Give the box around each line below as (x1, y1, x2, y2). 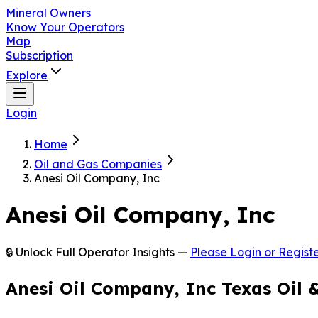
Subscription (6, 48, 73, 62)
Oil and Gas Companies (34, 157, 162, 171)
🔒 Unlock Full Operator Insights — (6, 244, 187, 259)
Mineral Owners (6, 6, 91, 20)
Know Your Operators (6, 20, 124, 34)
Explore (6, 68, 48, 82)
